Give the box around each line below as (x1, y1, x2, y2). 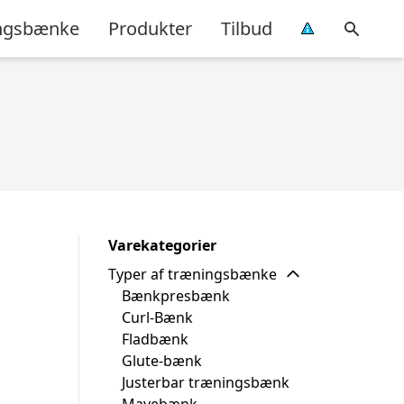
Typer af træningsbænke (108, 264, 277, 284)
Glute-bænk (122, 351, 202, 371)
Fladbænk (122, 329, 188, 349)
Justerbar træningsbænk (122, 372, 289, 392)
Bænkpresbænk (122, 286, 230, 306)
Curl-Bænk (122, 308, 193, 327)
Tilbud (221, 15, 272, 41)
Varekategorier (108, 235, 216, 255)
